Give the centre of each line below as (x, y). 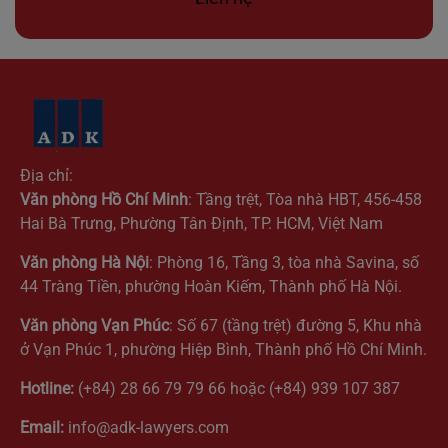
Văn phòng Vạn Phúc (94, 325)
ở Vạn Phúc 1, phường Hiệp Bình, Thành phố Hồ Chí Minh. (223, 349)
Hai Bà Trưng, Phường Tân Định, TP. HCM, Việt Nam (201, 223)
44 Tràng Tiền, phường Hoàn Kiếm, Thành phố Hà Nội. (211, 286)
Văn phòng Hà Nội (84, 262)
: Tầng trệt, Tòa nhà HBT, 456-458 (305, 199)
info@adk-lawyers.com (148, 427)
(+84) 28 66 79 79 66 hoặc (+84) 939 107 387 (237, 388)
